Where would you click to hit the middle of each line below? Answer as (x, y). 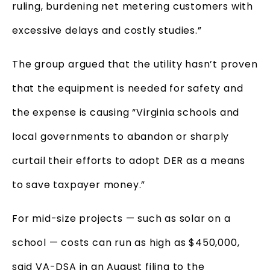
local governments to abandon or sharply (121, 136)
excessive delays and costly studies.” (107, 30)
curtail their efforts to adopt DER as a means (129, 160)
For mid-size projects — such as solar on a (121, 218)
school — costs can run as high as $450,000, (126, 242)
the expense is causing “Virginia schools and (126, 112)
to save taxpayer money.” (79, 184)
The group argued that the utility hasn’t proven (135, 64)
